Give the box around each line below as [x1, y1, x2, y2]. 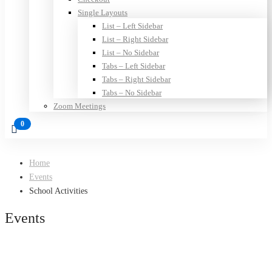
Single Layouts [78, 8, 127, 18]
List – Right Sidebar [102, 35, 168, 44]
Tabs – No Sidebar [102, 88, 161, 98]
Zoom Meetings [53, 101, 106, 111]
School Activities [29, 186, 87, 196]
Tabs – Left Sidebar [102, 61, 165, 71]
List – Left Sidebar [102, 21, 163, 31]
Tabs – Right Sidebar [102, 75, 171, 84]
